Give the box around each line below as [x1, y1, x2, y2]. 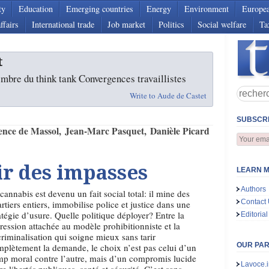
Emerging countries [66, 3, 133, 14]
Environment [184, 3, 229, 14]
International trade [32, 19, 94, 30]
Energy [147, 3, 171, 14]
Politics [159, 19, 184, 30]
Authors [241, 185, 267, 193]
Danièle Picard [150, 124, 210, 138]
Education [19, 3, 53, 14]
